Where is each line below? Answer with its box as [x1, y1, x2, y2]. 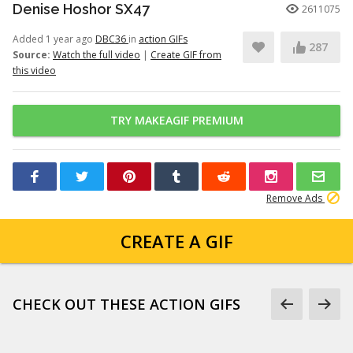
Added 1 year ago [13, 32, 95, 46]
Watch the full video [53, 48, 140, 61]
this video [13, 64, 56, 77]
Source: [13, 48, 50, 61]
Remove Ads [266, 191, 325, 205]
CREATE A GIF [120, 229, 233, 253]
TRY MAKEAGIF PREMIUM [110, 113, 243, 128]
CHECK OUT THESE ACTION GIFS [13, 295, 240, 314]
